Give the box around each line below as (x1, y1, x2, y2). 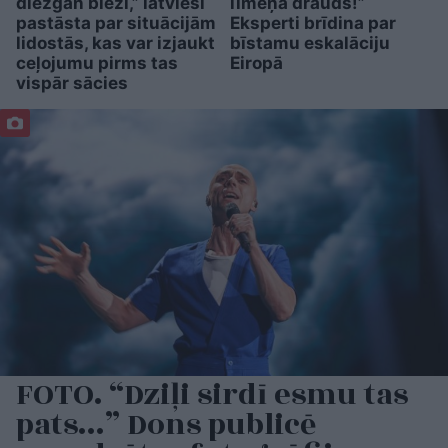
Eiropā (229, 53, 283, 74)
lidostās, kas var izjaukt (16, 33, 215, 54)
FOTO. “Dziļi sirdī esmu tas (16, 371, 408, 418)
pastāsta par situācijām (16, 13, 216, 34)
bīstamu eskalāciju (229, 33, 390, 54)
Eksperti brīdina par (229, 13, 396, 34)
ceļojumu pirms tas (16, 53, 178, 74)
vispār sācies (16, 73, 128, 94)
